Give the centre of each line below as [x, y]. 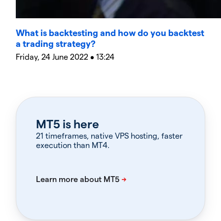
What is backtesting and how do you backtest [110, 33]
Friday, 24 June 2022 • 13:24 [65, 57]
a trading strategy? [56, 43]
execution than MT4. [73, 145]
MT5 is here [68, 124]
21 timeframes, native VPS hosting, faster [109, 136]
